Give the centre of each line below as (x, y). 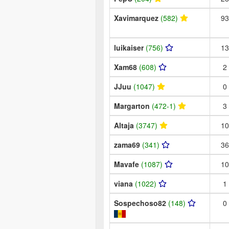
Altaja (125, 125)
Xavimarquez (137, 18)
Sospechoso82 (141, 203)
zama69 (128, 144)
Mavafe (128, 164)
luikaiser (130, 47)
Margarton (133, 106)
